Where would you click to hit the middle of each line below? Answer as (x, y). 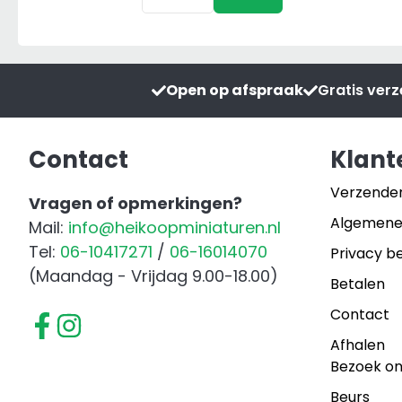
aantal (167, 100)
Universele (182, 52)
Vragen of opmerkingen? (135, 203)
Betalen (358, 284)
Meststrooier (192, 76)
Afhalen (358, 345)
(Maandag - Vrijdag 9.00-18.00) (153, 275)
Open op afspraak (235, 90)
